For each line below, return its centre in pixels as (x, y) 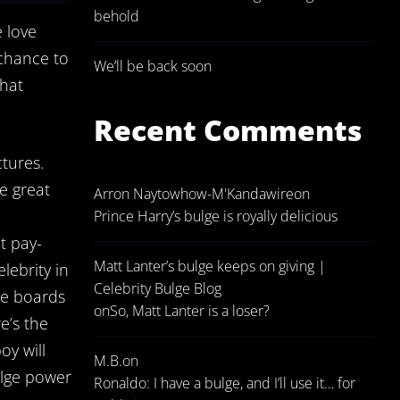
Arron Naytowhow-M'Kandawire (194, 194)
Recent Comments (228, 130)
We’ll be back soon (153, 66)
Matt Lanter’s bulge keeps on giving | (210, 266)
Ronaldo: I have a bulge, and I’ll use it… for (225, 383)
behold (117, 16)
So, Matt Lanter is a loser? (190, 311)
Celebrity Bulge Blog (158, 288)
